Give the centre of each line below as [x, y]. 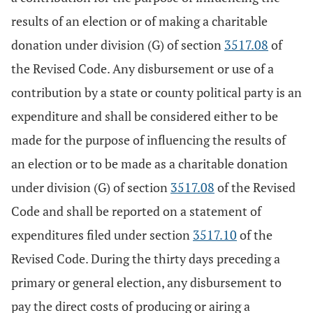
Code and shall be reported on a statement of [136, 211]
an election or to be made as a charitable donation [150, 163]
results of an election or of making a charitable [139, 21]
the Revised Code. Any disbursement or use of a [143, 68]
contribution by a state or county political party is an [156, 92]
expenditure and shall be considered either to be [145, 116]
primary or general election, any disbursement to [146, 282]
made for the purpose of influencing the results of [148, 140]
